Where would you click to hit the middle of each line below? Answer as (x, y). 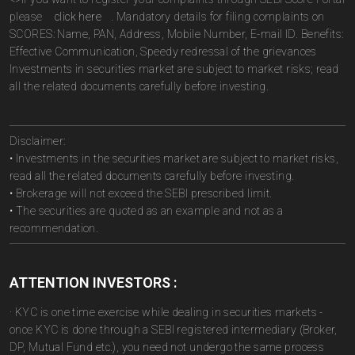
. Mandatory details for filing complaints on (218, 17)
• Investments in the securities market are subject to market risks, (174, 158)
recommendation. (54, 228)
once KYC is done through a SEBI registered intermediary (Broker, (174, 330)
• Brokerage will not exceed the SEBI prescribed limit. (141, 193)
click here (78, 17)
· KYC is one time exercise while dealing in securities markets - (166, 312)
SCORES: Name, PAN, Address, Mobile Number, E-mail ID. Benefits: (177, 34)
